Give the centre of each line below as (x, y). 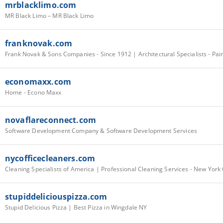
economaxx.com (38, 81)
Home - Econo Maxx (33, 92)
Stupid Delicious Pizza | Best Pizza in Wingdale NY (76, 207)
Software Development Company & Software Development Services (101, 130)
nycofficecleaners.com (50, 158)
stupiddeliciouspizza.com (56, 196)
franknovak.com (39, 43)
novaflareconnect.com (51, 120)
